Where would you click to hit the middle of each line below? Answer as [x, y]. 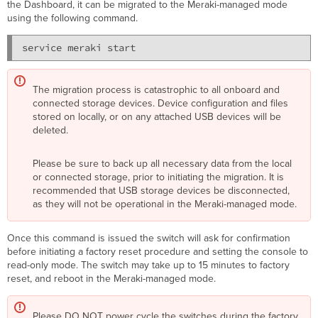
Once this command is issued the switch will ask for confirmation [149, 238]
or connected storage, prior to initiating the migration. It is [159, 177]
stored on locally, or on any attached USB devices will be [157, 116]
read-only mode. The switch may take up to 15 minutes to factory [149, 265]
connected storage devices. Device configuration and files [161, 103]
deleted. [51, 130]
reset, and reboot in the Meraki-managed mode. [112, 278]
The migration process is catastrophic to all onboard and [157, 89]
